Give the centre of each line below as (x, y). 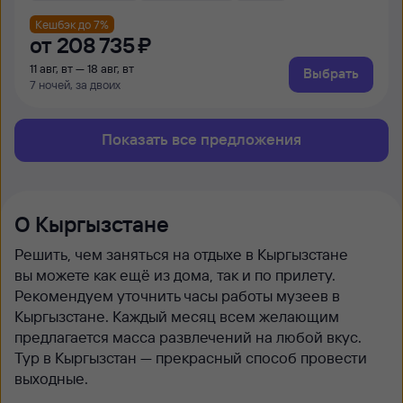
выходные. (51, 378)
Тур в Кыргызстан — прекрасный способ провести (191, 358)
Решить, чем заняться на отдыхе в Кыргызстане (181, 254)
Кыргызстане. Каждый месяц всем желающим (177, 316)
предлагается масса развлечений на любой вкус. (188, 337)
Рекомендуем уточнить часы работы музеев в (177, 296)
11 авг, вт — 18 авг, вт (82, 68)
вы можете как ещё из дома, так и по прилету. (175, 275)
